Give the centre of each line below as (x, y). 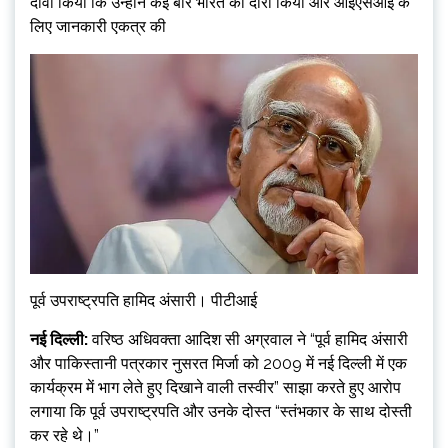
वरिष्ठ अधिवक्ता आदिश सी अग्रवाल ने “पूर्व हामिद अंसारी (248, 340)
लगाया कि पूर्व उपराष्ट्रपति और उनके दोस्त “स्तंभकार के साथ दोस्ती (221, 412)
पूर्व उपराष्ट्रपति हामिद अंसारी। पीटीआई (143, 301)
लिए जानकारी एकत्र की (98, 26)
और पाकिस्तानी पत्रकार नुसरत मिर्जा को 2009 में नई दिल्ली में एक (218, 364)
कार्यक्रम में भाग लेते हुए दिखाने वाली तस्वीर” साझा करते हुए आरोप (215, 388)
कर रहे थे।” (64, 436)
